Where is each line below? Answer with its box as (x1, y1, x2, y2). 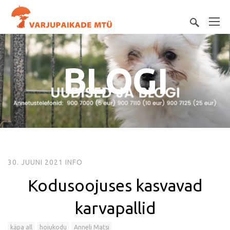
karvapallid (74, 199, 156, 217)
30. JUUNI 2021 (8, 158, 63, 166)
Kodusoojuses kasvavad (27, 176, 203, 195)
